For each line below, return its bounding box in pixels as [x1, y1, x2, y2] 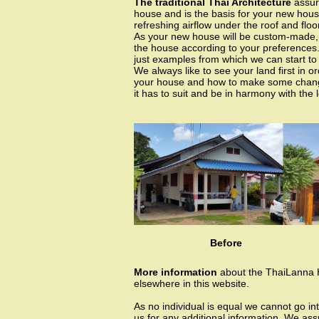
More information [134, 266, 220, 278]
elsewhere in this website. [134, 278, 249, 289]
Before [209, 237, 242, 249]
